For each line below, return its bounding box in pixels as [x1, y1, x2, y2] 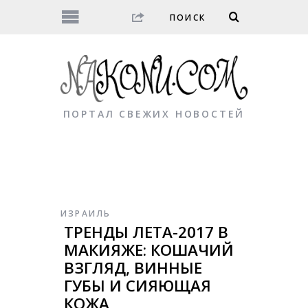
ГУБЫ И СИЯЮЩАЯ [63, 275, 211, 297]
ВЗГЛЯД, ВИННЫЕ [63, 257, 202, 279]
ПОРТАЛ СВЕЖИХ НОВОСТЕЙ [63, 107, 245, 121]
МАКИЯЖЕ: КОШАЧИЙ [63, 239, 234, 261]
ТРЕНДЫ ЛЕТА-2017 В [63, 221, 228, 243]
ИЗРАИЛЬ [60, 208, 111, 220]
